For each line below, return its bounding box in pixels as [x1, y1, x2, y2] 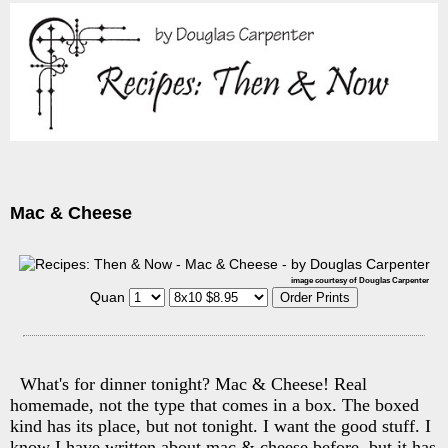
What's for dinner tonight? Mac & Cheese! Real [20, 373, 367, 394]
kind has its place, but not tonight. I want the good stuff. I [10, 415, 431, 436]
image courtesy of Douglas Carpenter [291, 275, 429, 285]
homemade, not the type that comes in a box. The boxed [10, 394, 419, 415]
